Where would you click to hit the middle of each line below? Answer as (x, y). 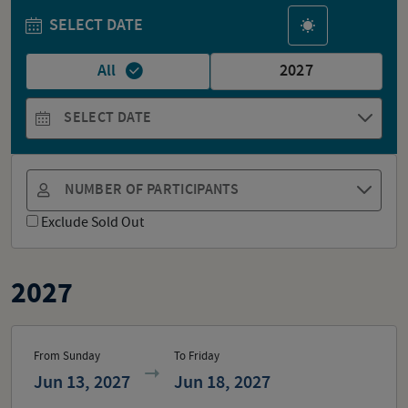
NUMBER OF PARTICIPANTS (152, 189)
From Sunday (67, 356)
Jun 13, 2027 (82, 382)
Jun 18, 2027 (222, 382)
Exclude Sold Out (92, 222)
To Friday (197, 356)
